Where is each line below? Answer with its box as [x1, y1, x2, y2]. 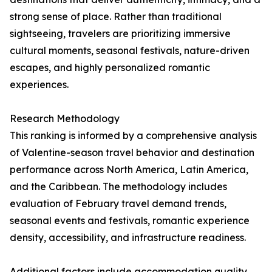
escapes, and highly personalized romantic [10, 61, 210, 74]
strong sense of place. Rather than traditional [10, 10, 222, 23]
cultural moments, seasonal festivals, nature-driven [10, 44, 250, 57]
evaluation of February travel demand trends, [10, 197, 226, 210]
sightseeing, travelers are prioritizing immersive [10, 27, 231, 40]
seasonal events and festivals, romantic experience [10, 214, 250, 227]
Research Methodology [10, 112, 120, 125]
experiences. [10, 78, 69, 91]
